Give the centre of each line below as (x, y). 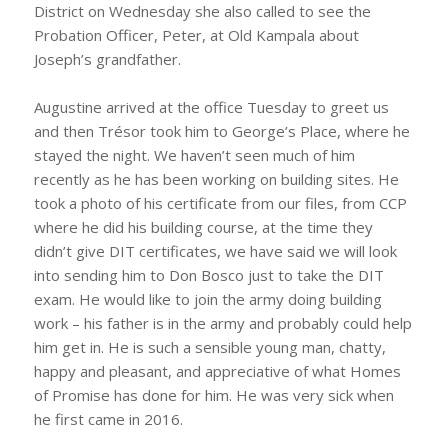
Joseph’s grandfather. (107, 58)
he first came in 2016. (108, 418)
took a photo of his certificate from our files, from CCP (220, 202)
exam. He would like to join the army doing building (207, 298)
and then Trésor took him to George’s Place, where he (221, 130)
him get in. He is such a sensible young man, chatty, (209, 346)
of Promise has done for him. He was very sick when (213, 394)
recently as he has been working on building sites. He (216, 178)
